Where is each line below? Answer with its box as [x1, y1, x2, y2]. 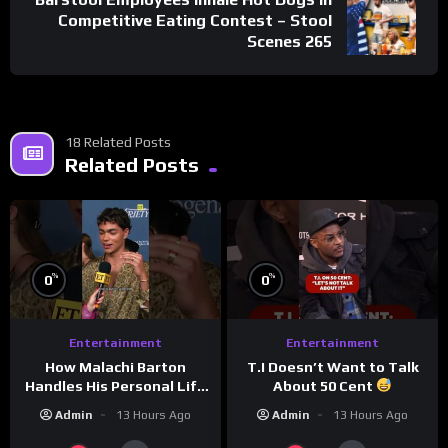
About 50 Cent [272, 377, 376, 394]
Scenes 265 [247, 31, 332, 51]
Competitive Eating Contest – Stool [58, 10, 332, 30]
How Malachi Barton [45, 358, 186, 375]
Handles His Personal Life [25, 377, 206, 394]
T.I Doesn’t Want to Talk [246, 358, 419, 375]
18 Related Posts [65, 133, 171, 150]
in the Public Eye [58, 396, 173, 413]
